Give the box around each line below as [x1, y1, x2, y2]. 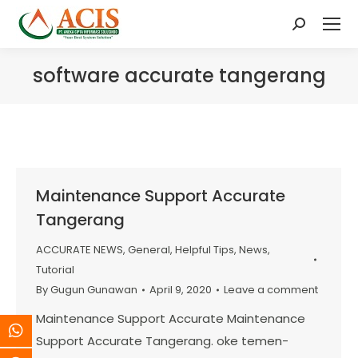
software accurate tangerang [32, 62, 326, 89]
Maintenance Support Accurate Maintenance [36, 310, 305, 327]
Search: [292, 20, 336, 37]
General [128, 242, 170, 257]
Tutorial [36, 262, 74, 277]
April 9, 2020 [149, 282, 212, 297]
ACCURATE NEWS [36, 242, 123, 257]
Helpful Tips [175, 242, 234, 257]
